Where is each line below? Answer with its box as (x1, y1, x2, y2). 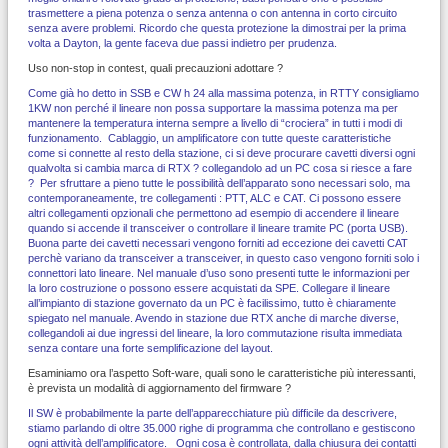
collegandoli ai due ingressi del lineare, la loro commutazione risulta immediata (28, 326, 402, 339)
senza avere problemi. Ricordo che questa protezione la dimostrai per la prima (28, 21, 406, 34)
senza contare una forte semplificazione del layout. (28, 341, 273, 354)
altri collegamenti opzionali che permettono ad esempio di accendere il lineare (28, 206, 399, 219)
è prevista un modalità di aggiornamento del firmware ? (28, 381, 291, 394)
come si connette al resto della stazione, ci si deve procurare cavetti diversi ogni (28, 146, 415, 159)
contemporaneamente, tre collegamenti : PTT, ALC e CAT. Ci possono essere (28, 191, 401, 204)
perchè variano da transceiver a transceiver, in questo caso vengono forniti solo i (28, 251, 419, 264)
